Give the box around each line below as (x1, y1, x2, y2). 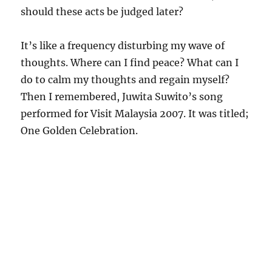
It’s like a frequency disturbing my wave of (21, 39, 225, 52)
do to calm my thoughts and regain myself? (21, 73, 230, 86)
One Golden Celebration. (21, 124, 138, 137)
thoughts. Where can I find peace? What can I (21, 56, 239, 69)
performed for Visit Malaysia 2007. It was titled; (21, 107, 250, 120)
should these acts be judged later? (21, 5, 184, 18)
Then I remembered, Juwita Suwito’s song (21, 90, 223, 103)
